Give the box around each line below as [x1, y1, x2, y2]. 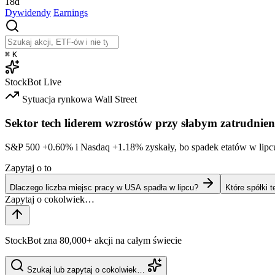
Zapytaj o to [5, 162, 52, 173]
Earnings [53, 7, 88, 18]
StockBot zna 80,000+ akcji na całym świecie [5, 234, 182, 246]
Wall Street [95, 94, 137, 105]
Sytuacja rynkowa [22, 94, 92, 105]
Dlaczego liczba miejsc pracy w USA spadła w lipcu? [10, 182, 198, 192]
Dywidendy [5, 7, 51, 18]
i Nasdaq [73, 141, 112, 152]
